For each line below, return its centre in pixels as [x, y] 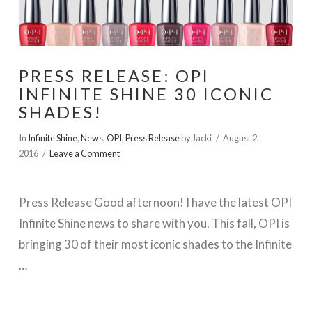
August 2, [241, 138]
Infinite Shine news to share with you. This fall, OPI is [154, 223]
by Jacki [195, 138]
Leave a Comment [85, 153]
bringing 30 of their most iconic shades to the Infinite [155, 244]
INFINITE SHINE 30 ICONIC [146, 94]
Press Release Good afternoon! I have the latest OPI [155, 202]
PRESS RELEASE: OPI [114, 76]
